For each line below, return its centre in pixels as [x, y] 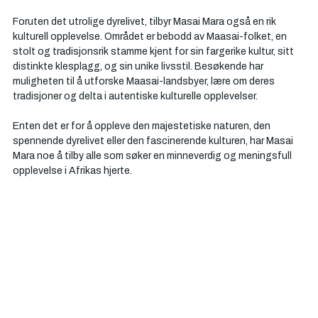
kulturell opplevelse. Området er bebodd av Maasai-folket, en [151, 36]
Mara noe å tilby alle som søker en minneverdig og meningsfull [153, 155]
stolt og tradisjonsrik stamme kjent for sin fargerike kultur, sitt [154, 51]
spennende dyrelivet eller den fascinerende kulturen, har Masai [154, 140]
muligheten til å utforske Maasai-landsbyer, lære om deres [145, 81]
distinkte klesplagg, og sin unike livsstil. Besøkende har [139, 66]
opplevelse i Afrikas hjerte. [72, 170]
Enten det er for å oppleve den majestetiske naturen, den [143, 125]
